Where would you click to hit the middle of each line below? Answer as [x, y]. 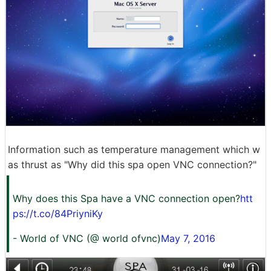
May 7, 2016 [188, 238]
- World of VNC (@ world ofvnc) [87, 238]
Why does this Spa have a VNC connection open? [126, 198]
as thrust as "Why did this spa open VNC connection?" [132, 164]
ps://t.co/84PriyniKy [58, 213]
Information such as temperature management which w [134, 149]
